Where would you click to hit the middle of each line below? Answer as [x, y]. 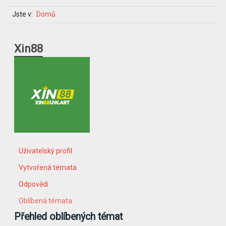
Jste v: [22, 14]
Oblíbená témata [46, 201]
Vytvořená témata [48, 167]
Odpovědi [34, 184]
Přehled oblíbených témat [69, 216]
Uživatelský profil [46, 151]
